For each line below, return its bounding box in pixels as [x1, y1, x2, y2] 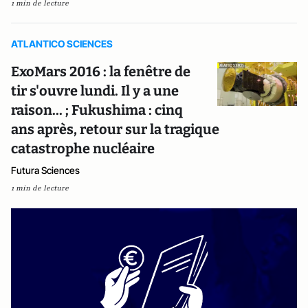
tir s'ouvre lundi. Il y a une [11, 82, 179, 100]
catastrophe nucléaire [11, 140, 155, 157]
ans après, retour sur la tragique [11, 121, 219, 138]
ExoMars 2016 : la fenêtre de [11, 63, 190, 80]
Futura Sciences [11, 164, 80, 177]
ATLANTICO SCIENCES [11, 38, 113, 50]
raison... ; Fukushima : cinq [11, 102, 183, 119]
